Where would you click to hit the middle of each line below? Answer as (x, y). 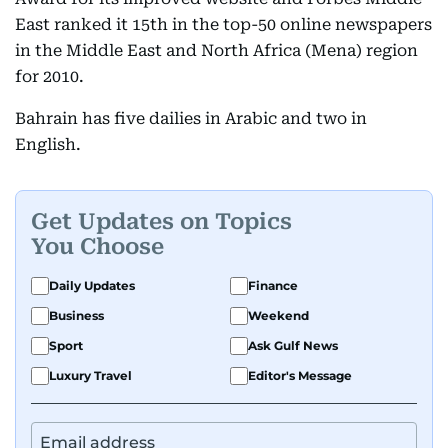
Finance (273, 285)
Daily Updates (92, 285)
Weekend (278, 315)
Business (76, 315)
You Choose (97, 246)
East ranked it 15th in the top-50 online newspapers (223, 24)
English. (48, 144)
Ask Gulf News (293, 345)
